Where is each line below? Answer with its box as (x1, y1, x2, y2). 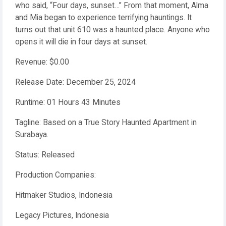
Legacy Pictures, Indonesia (15, 211, 109, 220)
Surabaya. (15, 130, 48, 139)
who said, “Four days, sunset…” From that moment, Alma (15, 1, 208, 10)
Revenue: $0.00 (15, 58, 69, 67)
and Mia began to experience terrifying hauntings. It (15, 13, 192, 22)
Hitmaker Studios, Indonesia (15, 191, 112, 200)
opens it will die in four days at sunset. (15, 37, 147, 46)
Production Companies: (15, 171, 96, 180)
